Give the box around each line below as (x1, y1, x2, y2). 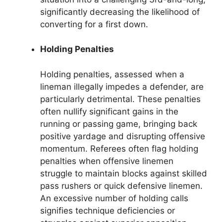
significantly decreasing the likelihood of (40, 6, 200, 17)
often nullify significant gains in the (40, 106, 178, 116)
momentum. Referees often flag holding (40, 143, 198, 154)
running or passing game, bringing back (40, 118, 197, 129)
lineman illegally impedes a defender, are (40, 81, 204, 92)
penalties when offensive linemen (40, 156, 173, 166)
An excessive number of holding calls (40, 193, 188, 203)
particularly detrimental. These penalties (40, 94, 201, 104)
